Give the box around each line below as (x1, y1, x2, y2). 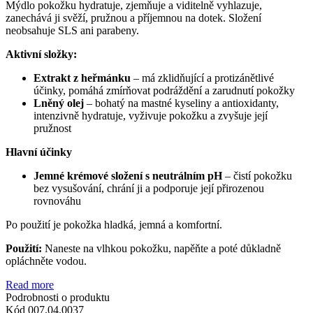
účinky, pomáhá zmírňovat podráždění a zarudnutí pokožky (34, 84, 295, 96)
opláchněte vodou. (6, 254, 87, 267)
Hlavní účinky (6, 145, 75, 158)
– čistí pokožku (222, 169, 292, 182)
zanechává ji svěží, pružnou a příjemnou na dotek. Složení (6, 11, 261, 24)
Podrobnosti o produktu (6, 291, 110, 303)
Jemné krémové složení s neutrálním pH (34, 169, 222, 182)
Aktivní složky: (6, 48, 77, 60)
